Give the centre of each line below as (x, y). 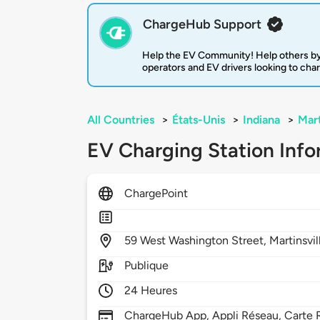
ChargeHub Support (202, 25)
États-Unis (199, 120)
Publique (147, 266)
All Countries (121, 120)
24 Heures (151, 291)
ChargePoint (156, 194)
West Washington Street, (205, 241)
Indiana (261, 120)
